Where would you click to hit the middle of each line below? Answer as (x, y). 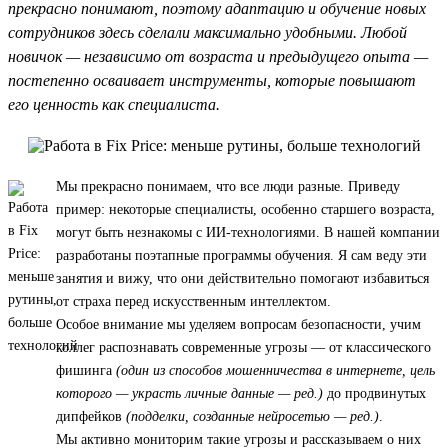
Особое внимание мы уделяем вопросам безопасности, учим (238, 324)
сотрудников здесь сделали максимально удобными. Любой (207, 32)
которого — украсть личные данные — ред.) (189, 393)
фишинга (86, 370)
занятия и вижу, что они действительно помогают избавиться (242, 278)
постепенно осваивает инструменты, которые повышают (212, 80)
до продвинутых (374, 393)
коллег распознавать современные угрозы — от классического (243, 347)
